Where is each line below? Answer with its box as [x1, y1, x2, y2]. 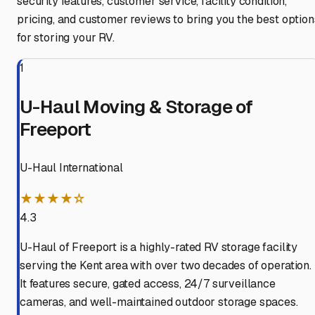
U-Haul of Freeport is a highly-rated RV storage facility [20, 240, 298, 255]
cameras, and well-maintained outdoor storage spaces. [20, 295, 298, 310]
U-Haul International [20, 160, 123, 176]
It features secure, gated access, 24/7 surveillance [20, 276, 276, 292]
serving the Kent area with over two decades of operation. [20, 258, 311, 274]
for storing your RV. [17, 30, 115, 46]
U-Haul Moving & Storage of [20, 95, 253, 120]
